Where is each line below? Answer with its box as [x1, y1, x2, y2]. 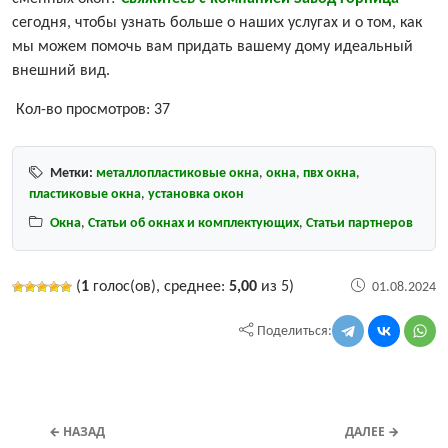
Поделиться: [257, 323, 332, 339]
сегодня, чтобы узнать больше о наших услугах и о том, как [12, 15, 422, 32]
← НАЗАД [49, 423, 105, 441]
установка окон [148, 187, 244, 203]
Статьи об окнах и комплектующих [88, 216, 299, 232]
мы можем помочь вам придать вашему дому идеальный [12, 39, 413, 56]
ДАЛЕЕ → [345, 423, 399, 441]
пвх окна [303, 166, 356, 182]
